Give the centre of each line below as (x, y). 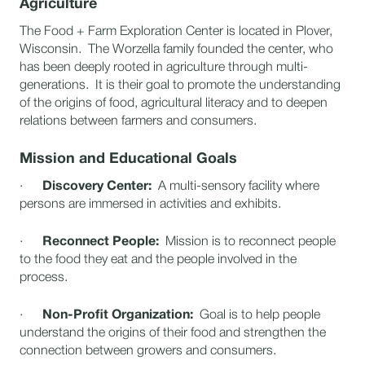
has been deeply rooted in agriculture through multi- (164, 68)
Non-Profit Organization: (121, 315)
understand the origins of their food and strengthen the (173, 333)
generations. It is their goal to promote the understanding (180, 86)
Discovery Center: (100, 187)
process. (47, 278)
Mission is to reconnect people (247, 242)
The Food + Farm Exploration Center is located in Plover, (176, 32)
